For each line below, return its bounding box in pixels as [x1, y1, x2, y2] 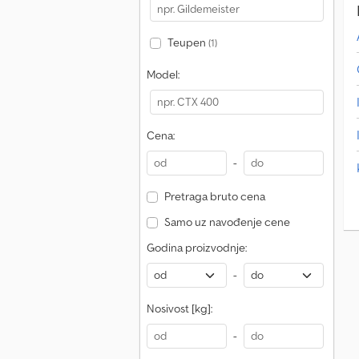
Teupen [167, 35, 208, 50]
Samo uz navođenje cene [163, 215, 290, 229]
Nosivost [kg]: [147, 301, 212, 316]
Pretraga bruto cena [163, 189, 265, 204]
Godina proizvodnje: [147, 240, 247, 255]
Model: [147, 67, 179, 82]
